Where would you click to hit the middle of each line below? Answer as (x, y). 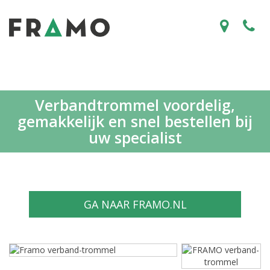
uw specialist (135, 137)
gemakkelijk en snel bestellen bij (135, 121)
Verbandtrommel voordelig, (135, 105)
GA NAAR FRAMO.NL (135, 204)
